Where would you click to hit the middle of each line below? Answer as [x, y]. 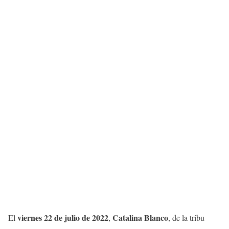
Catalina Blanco [140, 217]
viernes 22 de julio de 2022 [63, 217]
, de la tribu [186, 217]
